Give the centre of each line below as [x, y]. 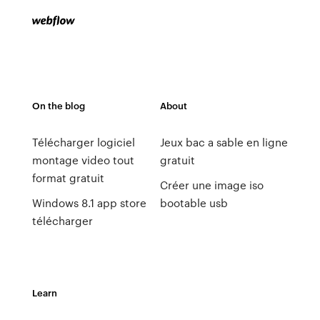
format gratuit [68, 178]
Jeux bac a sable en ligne [224, 142]
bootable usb [194, 203]
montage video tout [83, 160]
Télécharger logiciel [83, 142]
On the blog [58, 105]
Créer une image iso [211, 185]
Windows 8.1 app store [89, 203]
